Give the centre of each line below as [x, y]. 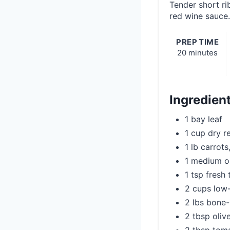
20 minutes [198, 53]
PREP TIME [198, 42]
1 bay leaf [204, 119]
